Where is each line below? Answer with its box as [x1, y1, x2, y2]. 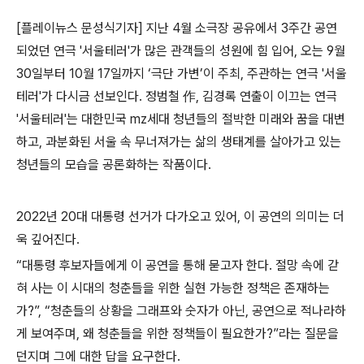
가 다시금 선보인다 [41, 89, 139, 104]
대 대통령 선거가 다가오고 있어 [76, 209, 237, 224]
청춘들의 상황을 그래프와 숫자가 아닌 [50, 303, 245, 318]
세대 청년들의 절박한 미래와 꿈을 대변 [147, 111, 345, 127]
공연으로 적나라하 [252, 303, 346, 318]
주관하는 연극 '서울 [247, 66, 347, 81]
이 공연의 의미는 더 [244, 209, 344, 224]
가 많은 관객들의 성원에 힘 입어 [130, 43, 294, 58]
